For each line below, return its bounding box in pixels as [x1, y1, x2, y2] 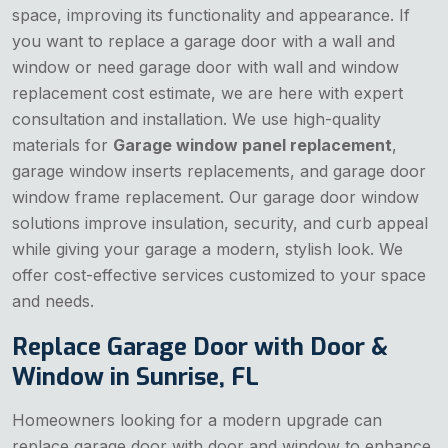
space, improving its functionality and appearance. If [12, 5, 410, 26]
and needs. [12, 291, 94, 312]
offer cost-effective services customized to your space [12, 265, 426, 286]
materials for [12, 135, 113, 156]
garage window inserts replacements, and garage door [12, 161, 426, 182]
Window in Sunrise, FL [12, 361, 259, 394]
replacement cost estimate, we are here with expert [12, 83, 403, 104]
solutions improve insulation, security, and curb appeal [12, 213, 428, 234]
